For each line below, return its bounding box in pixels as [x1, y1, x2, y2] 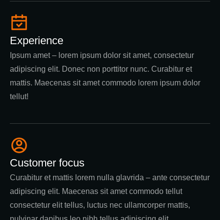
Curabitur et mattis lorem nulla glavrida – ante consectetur [10, 173, 210, 182]
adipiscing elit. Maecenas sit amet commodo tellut [10, 187, 182, 195]
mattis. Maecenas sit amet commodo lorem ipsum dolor [10, 79, 200, 87]
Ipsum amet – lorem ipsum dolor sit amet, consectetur [10, 51, 194, 59]
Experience [10, 34, 63, 47]
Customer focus [10, 157, 84, 169]
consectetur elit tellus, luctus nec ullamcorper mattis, [10, 201, 190, 209]
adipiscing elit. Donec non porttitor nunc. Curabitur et [10, 65, 192, 73]
